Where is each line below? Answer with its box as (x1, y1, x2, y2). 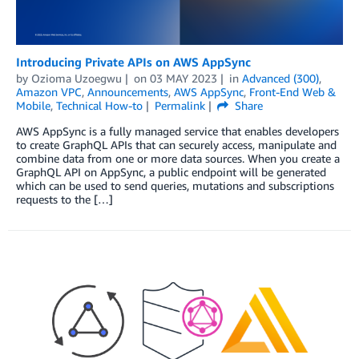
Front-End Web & (249, 84, 336, 99)
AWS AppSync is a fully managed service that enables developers (16, 123, 339, 138)
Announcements (87, 84, 168, 99)
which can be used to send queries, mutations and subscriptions (16, 178, 334, 192)
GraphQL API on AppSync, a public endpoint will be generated (16, 164, 326, 179)
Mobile (16, 98, 50, 112)
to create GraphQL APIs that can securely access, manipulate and (16, 137, 337, 151)
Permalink (154, 98, 205, 112)
